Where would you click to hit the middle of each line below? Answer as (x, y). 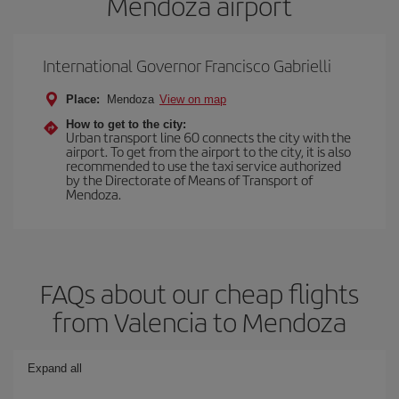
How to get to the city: (126, 124)
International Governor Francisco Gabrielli (187, 65)
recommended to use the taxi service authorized (204, 165)
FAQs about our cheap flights (199, 293)
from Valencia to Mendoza (199, 322)
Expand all (55, 368)
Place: (83, 99)
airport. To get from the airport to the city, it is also (208, 151)
